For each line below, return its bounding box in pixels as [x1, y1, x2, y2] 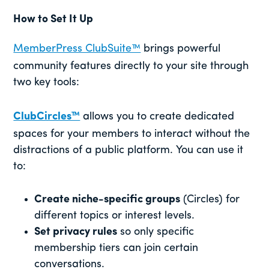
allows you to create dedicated [80, 111, 235, 123]
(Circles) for [180, 194, 240, 206]
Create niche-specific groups [34, 194, 181, 206]
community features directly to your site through [13, 61, 249, 73]
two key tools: [13, 77, 80, 89]
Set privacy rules [34, 226, 118, 238]
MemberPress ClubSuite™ [13, 43, 141, 55]
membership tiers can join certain [34, 243, 199, 255]
